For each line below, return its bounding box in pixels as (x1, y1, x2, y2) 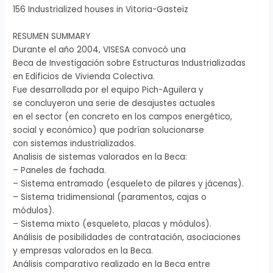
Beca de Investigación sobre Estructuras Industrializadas (13, 57, 246, 69)
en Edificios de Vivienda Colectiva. (13, 71, 155, 83)
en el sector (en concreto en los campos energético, (13, 111, 233, 123)
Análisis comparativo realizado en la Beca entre (13, 258, 211, 271)
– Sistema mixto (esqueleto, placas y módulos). (13, 218, 212, 230)
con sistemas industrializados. (13, 138, 136, 150)
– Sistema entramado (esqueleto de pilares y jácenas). (13, 178, 244, 190)
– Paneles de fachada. (13, 165, 107, 177)
